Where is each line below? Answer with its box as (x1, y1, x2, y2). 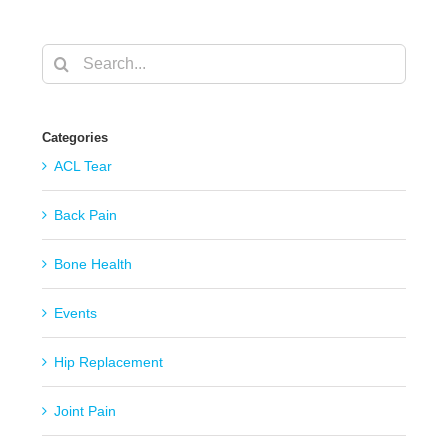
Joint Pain (53, 403, 116, 420)
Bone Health (53, 256, 132, 273)
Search (40, 49, 86, 66)
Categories (41, 130, 108, 146)
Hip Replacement (53, 354, 163, 371)
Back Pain (53, 207, 117, 224)
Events (53, 305, 97, 322)
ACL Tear (53, 158, 112, 175)
